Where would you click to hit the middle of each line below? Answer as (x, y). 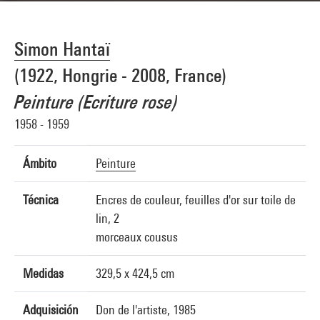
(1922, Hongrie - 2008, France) (120, 75)
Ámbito (40, 163)
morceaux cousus (137, 237)
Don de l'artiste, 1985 (146, 310)
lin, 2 (107, 218)
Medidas (43, 273)
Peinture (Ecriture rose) (96, 102)
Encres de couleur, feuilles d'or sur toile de (196, 200)
